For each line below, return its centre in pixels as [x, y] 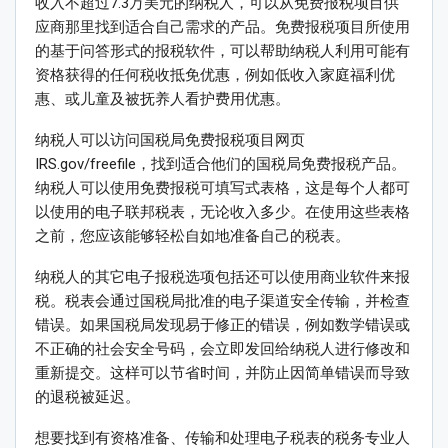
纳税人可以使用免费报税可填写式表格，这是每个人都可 [222, 188]
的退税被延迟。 [87, 397]
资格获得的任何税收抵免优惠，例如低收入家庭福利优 [215, 75]
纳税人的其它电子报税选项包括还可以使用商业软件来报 [222, 277]
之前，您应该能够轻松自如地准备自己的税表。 [192, 236]
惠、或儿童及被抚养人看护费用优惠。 [162, 99]
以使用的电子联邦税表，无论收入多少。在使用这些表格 [222, 212]
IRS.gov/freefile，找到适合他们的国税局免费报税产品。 [220, 164]
